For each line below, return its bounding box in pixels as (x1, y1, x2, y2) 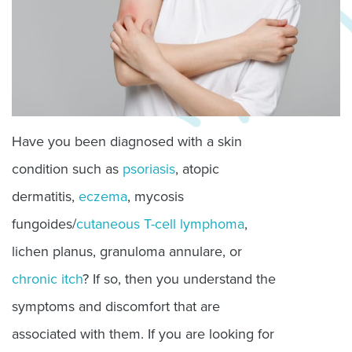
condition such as (12, 159, 123, 178)
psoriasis (123, 159, 175, 178)
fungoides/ (12, 214, 76, 233)
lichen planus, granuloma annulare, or (12, 242, 242, 260)
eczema (79, 187, 127, 205)
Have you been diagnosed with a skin (12, 132, 242, 150)
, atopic (175, 159, 219, 178)
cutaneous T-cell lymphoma (76, 214, 244, 233)
